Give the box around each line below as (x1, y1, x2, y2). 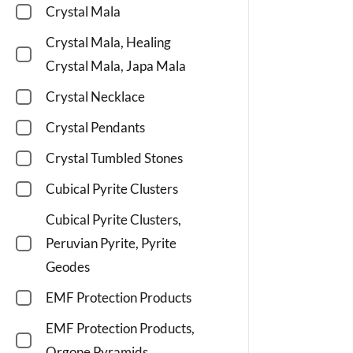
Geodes (46, 258, 90, 276)
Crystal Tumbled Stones (46, 150, 183, 167)
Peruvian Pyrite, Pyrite (46, 235, 176, 252)
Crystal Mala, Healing (46, 34, 171, 51)
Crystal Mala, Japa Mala (46, 58, 186, 75)
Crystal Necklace (46, 88, 145, 106)
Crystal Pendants (46, 119, 145, 136)
